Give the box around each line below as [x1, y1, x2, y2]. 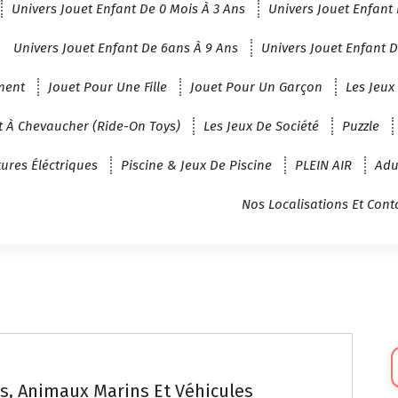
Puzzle [342, 117, 380, 134]
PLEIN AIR [295, 156, 353, 173]
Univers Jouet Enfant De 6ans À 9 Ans [13, 39, 239, 56]
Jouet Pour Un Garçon [190, 78, 323, 95]
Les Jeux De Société [203, 117, 320, 134]
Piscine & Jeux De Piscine [121, 156, 273, 173]
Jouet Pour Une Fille [48, 78, 168, 95]
